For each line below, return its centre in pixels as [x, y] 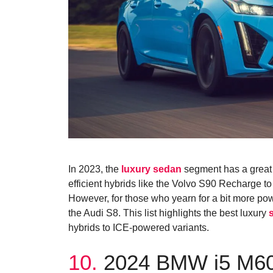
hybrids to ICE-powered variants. [139, 227]
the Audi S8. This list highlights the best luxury [168, 213]
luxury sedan [151, 169]
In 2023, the [95, 169]
